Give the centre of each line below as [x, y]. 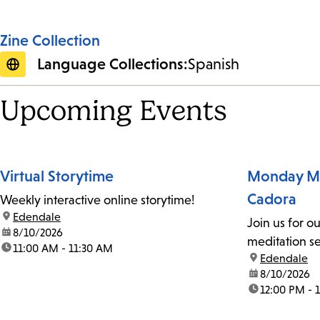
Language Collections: [112, 64]
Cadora [272, 199]
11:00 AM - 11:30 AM [63, 249]
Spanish [214, 64]
